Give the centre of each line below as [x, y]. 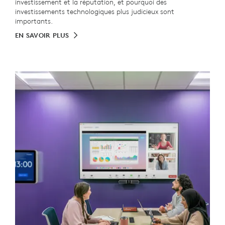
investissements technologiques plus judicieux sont [95, 12]
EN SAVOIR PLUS [42, 35]
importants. [34, 21]
